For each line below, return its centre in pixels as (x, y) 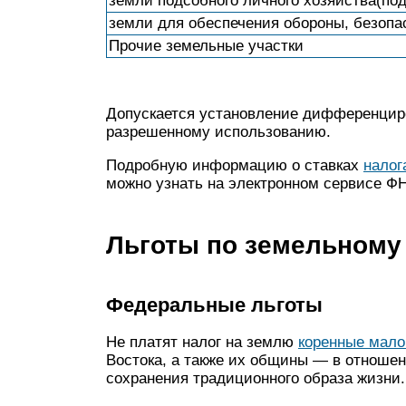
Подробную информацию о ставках (235, 165)
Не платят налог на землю (202, 342)
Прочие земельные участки (206, 46)
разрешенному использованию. (218, 132)
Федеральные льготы (214, 305)
